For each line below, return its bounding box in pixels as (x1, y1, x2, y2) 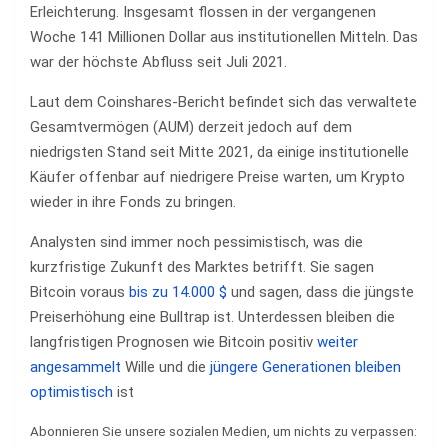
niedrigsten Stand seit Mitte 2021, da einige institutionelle (30, 143, 409, 161)
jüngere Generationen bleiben (210, 358, 401, 376)
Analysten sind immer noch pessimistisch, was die (30, 233, 363, 251)
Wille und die (121, 358, 210, 376)
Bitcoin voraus (30, 283, 129, 301)
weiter (317, 333, 358, 351)
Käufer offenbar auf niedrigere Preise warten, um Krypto (30, 168, 405, 186)
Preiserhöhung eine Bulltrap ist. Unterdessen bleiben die (30, 308, 395, 326)
